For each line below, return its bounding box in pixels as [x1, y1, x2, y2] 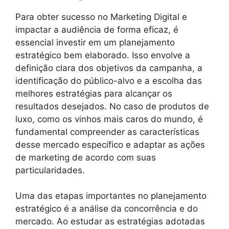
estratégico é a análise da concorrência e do [15, 203, 198, 214]
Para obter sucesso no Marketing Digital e [15, 11, 187, 22]
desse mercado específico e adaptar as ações [15, 139, 205, 150]
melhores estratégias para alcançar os [15, 88, 172, 99]
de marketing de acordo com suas [15, 152, 156, 163]
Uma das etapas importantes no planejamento [15, 191, 207, 201]
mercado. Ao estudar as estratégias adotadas [15, 216, 205, 226]
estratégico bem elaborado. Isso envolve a [15, 50, 190, 60]
